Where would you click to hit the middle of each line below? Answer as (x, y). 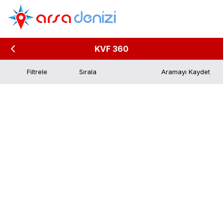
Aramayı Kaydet (186, 72)
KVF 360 (111, 49)
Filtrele (37, 72)
